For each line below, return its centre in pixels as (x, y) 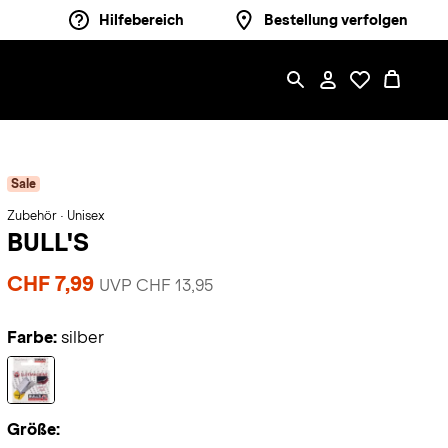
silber (82, 337)
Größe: (33, 429)
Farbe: (31, 337)
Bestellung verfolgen (336, 20)
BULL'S (47, 242)
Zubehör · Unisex (55, 216)
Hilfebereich (141, 20)
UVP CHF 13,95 (155, 285)
